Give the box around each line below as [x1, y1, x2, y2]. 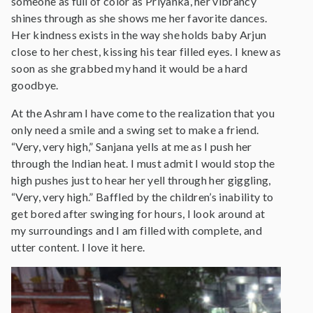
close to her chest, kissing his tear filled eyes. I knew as [11, 45, 281, 58]
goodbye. [11, 78, 59, 92]
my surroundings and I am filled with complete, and [11, 224, 263, 237]
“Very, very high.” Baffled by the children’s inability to [11, 190, 274, 203]
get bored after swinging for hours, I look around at [11, 207, 265, 220]
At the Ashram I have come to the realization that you [11, 106, 275, 119]
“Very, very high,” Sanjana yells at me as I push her [11, 140, 252, 153]
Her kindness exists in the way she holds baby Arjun [11, 28, 267, 41]
